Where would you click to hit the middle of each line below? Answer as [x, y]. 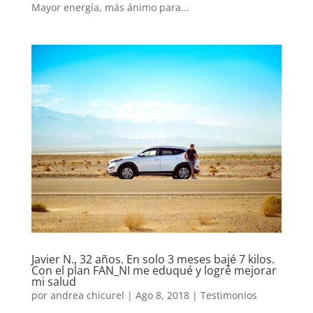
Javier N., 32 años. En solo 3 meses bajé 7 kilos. [153, 259]
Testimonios [228, 295]
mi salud [53, 281]
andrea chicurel [87, 295]
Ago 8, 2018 [162, 295]
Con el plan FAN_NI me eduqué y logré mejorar [154, 270]
